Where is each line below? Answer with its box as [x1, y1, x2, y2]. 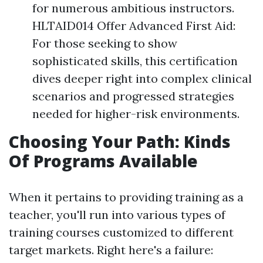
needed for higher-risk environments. [32, 106, 240, 121]
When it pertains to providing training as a [9, 190, 244, 204]
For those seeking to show [32, 36, 177, 50]
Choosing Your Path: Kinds [9, 130, 231, 153]
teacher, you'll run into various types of [9, 207, 225, 222]
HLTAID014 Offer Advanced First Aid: [32, 18, 235, 33]
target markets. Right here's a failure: [9, 242, 213, 257]
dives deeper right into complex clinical [32, 71, 252, 86]
